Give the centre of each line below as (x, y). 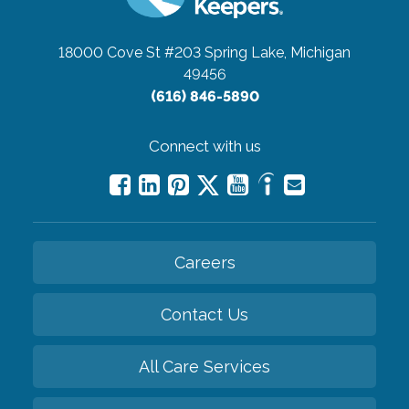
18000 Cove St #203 (130, 52)
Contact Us (204, 314)
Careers (204, 262)
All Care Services (204, 366)
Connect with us (204, 146)
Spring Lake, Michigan (278, 52)
